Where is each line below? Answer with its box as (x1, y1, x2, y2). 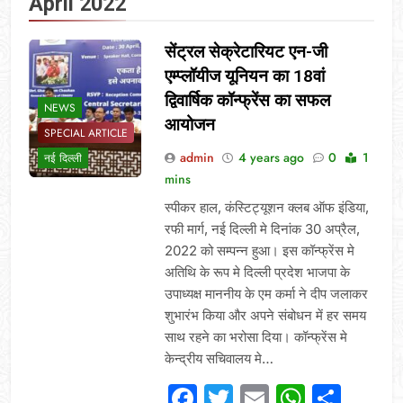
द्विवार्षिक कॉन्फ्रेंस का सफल (164, 89, 330, 111)
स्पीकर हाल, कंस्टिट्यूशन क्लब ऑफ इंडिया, (164, 198, 369, 216)
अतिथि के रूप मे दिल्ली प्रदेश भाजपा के (164, 263, 350, 281)
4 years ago (237, 148, 304, 166)
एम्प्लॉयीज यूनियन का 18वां (164, 65, 325, 86)
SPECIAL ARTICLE (44, 125, 128, 142)
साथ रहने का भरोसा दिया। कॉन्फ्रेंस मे (164, 327, 347, 345)
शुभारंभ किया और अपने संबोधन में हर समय (164, 306, 366, 324)
